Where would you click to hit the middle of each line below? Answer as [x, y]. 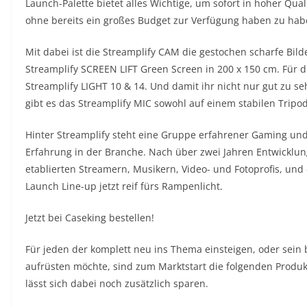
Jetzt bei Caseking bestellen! [90, 217]
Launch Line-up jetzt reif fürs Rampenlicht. [124, 186]
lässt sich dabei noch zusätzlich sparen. [117, 283]
